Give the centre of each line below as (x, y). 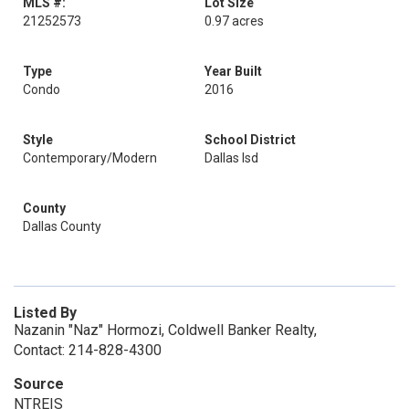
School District (250, 140)
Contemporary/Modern (90, 158)
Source (39, 384)
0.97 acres (234, 21)
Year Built (233, 71)
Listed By (45, 313)
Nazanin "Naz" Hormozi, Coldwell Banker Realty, (165, 330)
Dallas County (62, 226)
